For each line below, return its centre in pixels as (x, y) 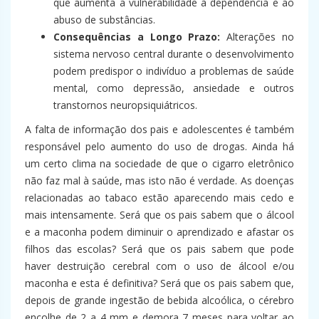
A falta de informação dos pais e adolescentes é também (159, 130)
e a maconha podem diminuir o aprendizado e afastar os (159, 232)
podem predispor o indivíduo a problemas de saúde (174, 71)
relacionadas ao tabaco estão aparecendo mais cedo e (159, 198)
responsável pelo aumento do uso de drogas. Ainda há (159, 147)
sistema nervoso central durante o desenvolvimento (174, 54)
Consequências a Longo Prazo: (137, 37)
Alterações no (257, 37)
